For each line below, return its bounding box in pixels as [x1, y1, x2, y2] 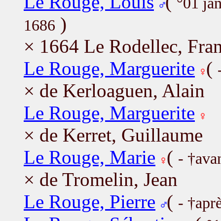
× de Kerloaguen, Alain [24, 79, 205, 101]
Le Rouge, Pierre [24, 190, 155, 212]
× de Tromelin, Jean [24, 168, 178, 190]
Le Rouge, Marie [24, 146, 155, 168]
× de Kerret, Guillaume [24, 124, 203, 146]
